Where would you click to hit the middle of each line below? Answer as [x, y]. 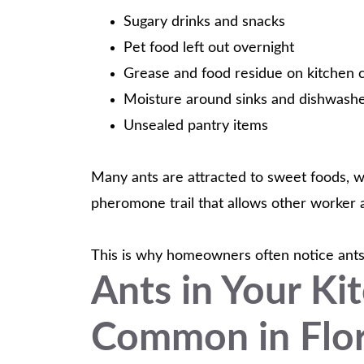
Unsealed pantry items [196, 126]
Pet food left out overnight [209, 48]
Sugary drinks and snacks [204, 22]
